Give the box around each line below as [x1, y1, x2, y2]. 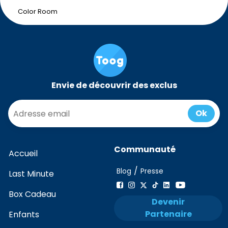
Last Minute [12, 168, 54, 180]
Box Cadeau [14, 188, 56, 200]
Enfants [13, 209, 39, 220]
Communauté [121, 144, 176, 155]
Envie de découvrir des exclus [55, 79, 177, 91]
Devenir [152, 195, 158, 208]
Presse [145, 166, 163, 176]
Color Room [23, 7, 58, 16]
